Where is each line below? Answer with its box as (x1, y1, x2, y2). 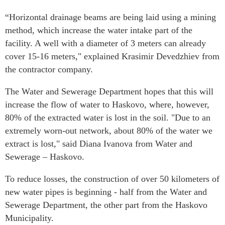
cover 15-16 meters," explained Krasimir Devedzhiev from (5, 51, 219, 62)
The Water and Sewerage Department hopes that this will (5, 86, 213, 97)
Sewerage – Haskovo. (5, 152, 84, 162)
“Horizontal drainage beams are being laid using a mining (5, 12, 216, 23)
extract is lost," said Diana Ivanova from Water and (5, 139, 192, 149)
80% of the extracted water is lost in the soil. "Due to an (5, 113, 210, 123)
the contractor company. (5, 64, 93, 75)
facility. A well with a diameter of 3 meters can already (5, 38, 206, 49)
